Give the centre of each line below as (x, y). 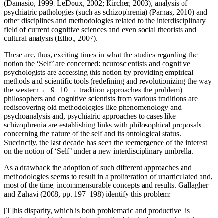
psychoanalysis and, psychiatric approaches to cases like (90, 116)
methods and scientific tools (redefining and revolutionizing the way (108, 81)
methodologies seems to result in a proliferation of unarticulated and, (108, 176)
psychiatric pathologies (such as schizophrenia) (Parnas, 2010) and (106, 12)
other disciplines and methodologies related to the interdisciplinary (105, 20)
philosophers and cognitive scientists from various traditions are (101, 98)
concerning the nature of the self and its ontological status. (92, 133)
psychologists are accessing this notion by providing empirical (99, 72)
